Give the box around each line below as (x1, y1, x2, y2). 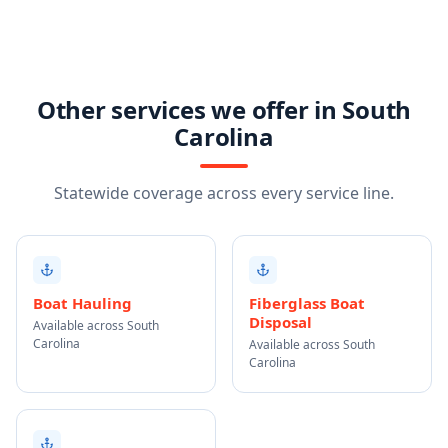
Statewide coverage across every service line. (54, 182, 394, 204)
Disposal (249, 312, 312, 332)
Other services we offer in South (36, 93, 412, 126)
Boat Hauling (33, 293, 132, 313)
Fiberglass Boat (249, 293, 365, 313)
